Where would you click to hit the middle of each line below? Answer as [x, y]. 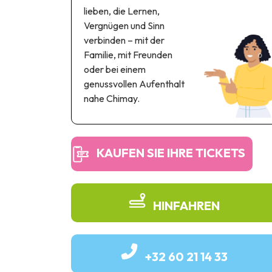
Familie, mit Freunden [128, 54]
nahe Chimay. [112, 98]
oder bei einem [115, 69]
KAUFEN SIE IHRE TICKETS [171, 152]
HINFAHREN [186, 205]
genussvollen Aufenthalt [134, 83]
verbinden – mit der [124, 40]
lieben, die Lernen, [122, 11]
